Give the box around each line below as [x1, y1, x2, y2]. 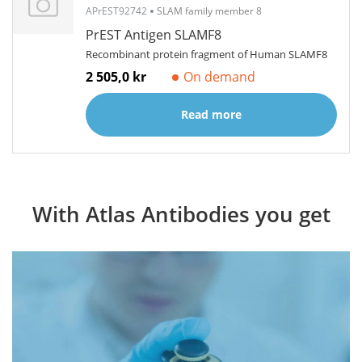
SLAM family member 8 [157, 4, 262, 18]
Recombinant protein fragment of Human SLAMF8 [86, 47, 327, 61]
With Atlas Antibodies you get [32, 200, 330, 229]
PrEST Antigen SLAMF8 [86, 26, 221, 44]
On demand [183, 68, 255, 86]
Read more [181, 107, 242, 122]
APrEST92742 [86, 4, 147, 18]
